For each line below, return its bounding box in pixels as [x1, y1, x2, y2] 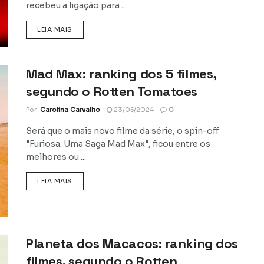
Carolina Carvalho [40, 105, 100, 114]
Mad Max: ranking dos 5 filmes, [26, 65, 216, 82]
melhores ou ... [26, 151, 86, 163]
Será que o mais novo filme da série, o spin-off [26, 126, 219, 137]
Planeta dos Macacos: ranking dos [26, 235, 238, 252]
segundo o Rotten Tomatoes [26, 83, 197, 100]
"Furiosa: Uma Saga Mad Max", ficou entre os [26, 138, 210, 150]
